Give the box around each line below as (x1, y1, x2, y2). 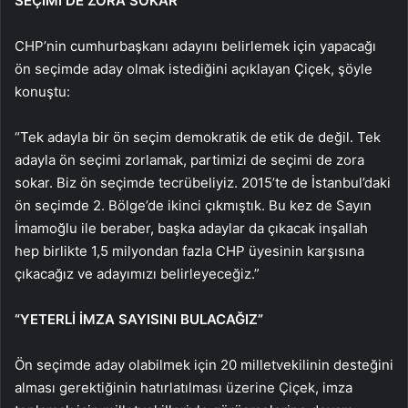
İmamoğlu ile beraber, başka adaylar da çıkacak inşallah (15, 219, 368, 237)
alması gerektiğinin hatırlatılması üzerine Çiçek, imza (15, 378, 352, 396)
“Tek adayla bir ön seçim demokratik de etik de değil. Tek (15, 127, 381, 146)
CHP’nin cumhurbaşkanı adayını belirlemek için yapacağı (15, 36, 376, 55)
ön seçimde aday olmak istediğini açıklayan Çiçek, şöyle (15, 59, 372, 77)
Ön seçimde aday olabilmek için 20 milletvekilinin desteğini (15, 355, 393, 373)
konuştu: (15, 82, 70, 100)
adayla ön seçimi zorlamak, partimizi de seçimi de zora (15, 150, 364, 168)
